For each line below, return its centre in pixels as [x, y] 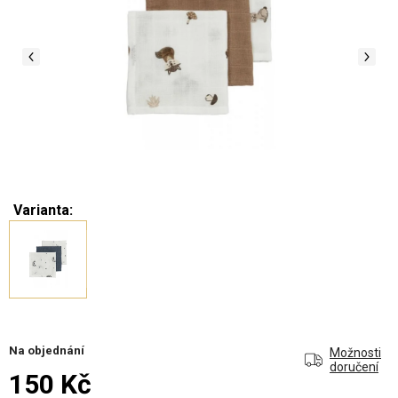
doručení [354, 366]
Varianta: [43, 210]
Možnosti [355, 352]
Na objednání [47, 350]
